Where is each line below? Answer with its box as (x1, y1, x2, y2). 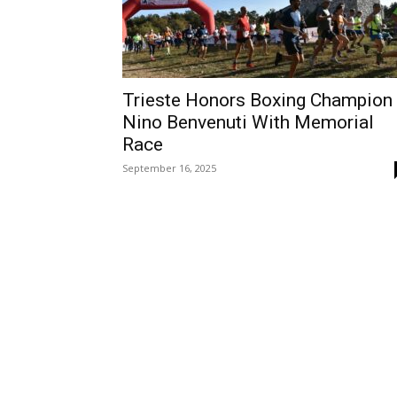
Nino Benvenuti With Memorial (122, 112, 374, 133)
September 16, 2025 (122, 161, 216, 175)
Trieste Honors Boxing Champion (122, 90, 393, 111)
